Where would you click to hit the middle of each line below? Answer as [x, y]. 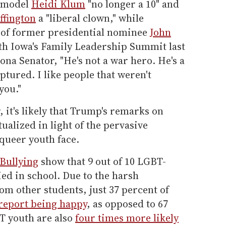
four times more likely [127, 218]
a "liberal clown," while [90, 18]
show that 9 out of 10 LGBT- [102, 161]
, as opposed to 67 [127, 204]
